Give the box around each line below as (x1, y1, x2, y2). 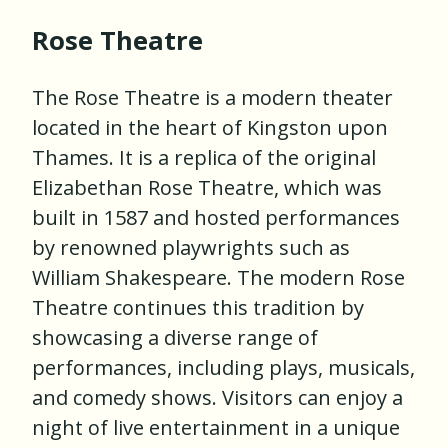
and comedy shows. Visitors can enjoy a (32, 384, 403, 412)
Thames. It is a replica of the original (32, 144, 376, 172)
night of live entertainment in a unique (32, 414, 400, 442)
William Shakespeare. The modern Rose (32, 264, 405, 292)
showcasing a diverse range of (32, 324, 318, 352)
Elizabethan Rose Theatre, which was (32, 174, 382, 202)
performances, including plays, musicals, (32, 354, 415, 382)
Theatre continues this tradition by (32, 294, 364, 322)
